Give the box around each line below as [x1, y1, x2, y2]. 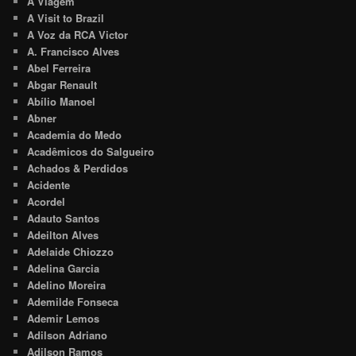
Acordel [27, 193, 66, 209]
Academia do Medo [27, 126, 122, 142]
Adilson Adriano [27, 327, 108, 342]
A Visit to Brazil [27, 10, 105, 25]
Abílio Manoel [27, 93, 96, 109]
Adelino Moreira [27, 277, 106, 292]
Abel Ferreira [27, 60, 91, 75]
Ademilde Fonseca [27, 293, 119, 309]
